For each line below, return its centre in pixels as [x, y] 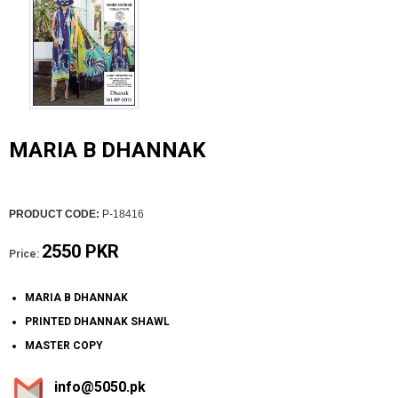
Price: [24, 255]
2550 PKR [80, 252]
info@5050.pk [100, 387]
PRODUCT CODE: [54, 215]
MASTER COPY [64, 346]
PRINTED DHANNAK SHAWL [97, 322]
